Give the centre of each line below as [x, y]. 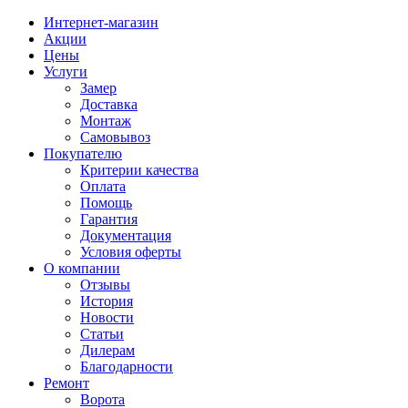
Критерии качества [139, 170]
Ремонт [66, 383]
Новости [107, 317]
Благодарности [127, 367]
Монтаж [106, 121]
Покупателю [83, 153]
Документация [126, 235]
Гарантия [109, 219]
